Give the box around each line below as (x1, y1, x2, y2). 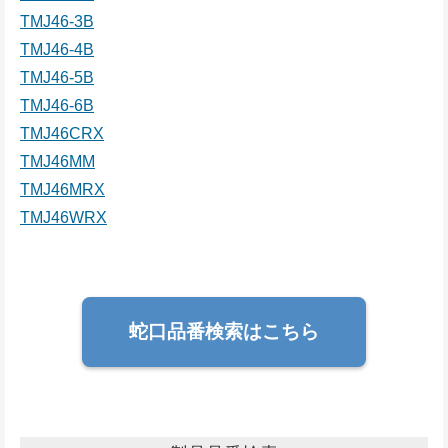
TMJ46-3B (20, 13, 94, 31)
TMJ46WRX (20, 209, 107, 227)
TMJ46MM (20, 153, 95, 171)
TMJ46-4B (20, 41, 94, 59)
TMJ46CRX (20, 125, 104, 143)
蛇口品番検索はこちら (129, 321, 319, 343)
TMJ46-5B (20, 69, 94, 87)
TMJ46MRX (20, 181, 105, 199)
